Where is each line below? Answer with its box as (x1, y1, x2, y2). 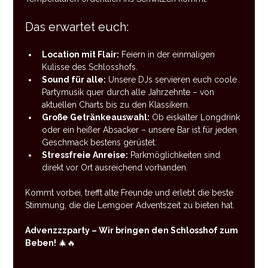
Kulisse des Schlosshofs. (42, 62, 138, 72)
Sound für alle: (42, 75, 106, 84)
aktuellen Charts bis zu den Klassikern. (42, 100, 190, 109)
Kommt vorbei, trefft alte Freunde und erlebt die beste (25, 188, 236, 197)
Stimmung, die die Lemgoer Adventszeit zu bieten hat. (25, 200, 235, 210)
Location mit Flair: (42, 50, 120, 59)
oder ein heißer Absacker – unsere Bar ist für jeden (42, 125, 240, 135)
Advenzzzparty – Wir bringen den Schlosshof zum (25, 226, 240, 235)
